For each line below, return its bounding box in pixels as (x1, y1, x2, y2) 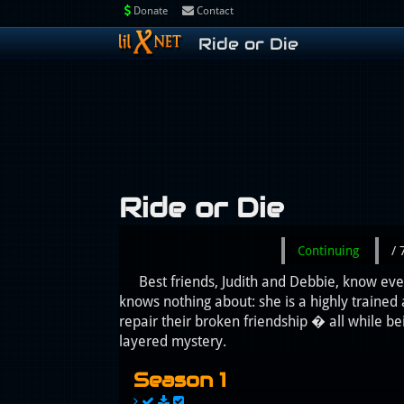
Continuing (298, 243, 359, 258)
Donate (131, 5, 168, 17)
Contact (194, 5, 234, 17)
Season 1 (133, 367, 226, 392)
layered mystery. (119, 333, 226, 350)
